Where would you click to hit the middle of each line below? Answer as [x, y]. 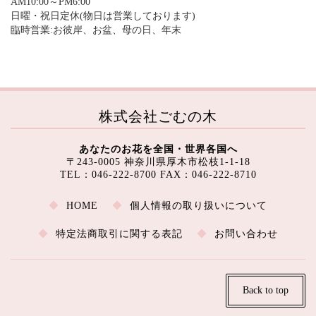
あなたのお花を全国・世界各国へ [158, 150]
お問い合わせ [246, 234]
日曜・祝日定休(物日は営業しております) [103, 16]
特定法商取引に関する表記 [119, 234]
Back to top [266, 291]
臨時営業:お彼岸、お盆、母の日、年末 [96, 30]
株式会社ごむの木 [158, 117]
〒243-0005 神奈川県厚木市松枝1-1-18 [158, 162]
